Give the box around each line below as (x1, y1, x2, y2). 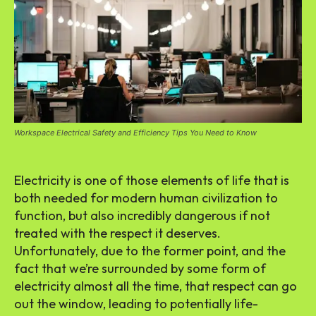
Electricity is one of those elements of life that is (14, 171, 289, 188)
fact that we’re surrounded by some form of (14, 260, 266, 276)
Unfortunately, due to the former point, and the (14, 242, 286, 259)
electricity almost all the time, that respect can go (14, 277, 297, 294)
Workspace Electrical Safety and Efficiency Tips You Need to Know (14, 127, 257, 138)
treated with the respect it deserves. (14, 224, 221, 241)
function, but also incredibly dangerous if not (14, 207, 270, 224)
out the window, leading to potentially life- (14, 295, 258, 312)
